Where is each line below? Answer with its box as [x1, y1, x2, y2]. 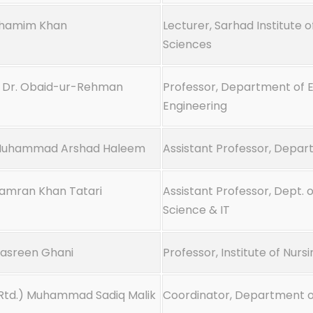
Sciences [163, 36, 212, 52]
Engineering [163, 98, 227, 114]
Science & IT [163, 202, 230, 218]
